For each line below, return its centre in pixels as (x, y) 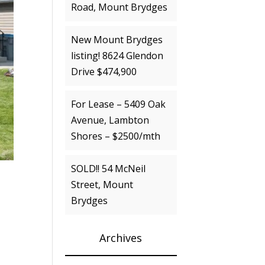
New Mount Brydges (117, 40)
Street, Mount (102, 185)
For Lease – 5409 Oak (119, 104)
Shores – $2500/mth (116, 136)
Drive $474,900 (104, 72)
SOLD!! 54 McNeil (109, 169)
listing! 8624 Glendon (117, 56)
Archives (121, 238)
